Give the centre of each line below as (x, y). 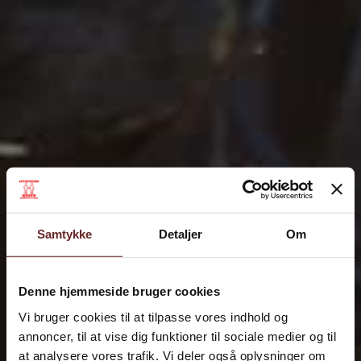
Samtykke (64, 234)
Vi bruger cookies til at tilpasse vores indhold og (153, 317)
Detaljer (180, 234)
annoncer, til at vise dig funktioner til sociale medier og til (177, 336)
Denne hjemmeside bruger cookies (119, 291)
